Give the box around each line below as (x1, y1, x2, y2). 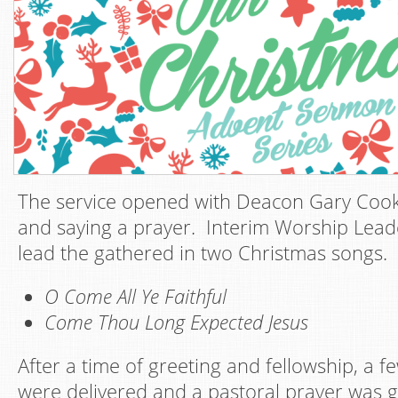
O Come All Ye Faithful (44, 283, 227, 309)
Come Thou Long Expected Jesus (44, 309, 308, 335)
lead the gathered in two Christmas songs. (18, 240, 387, 266)
